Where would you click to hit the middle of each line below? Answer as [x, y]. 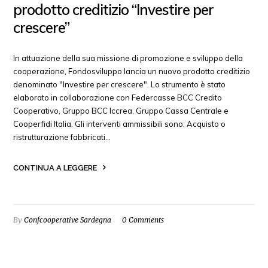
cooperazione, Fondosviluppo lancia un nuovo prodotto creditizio [132, 71]
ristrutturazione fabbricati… [62, 137]
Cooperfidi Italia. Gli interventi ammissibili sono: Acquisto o [120, 124]
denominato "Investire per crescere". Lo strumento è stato [120, 84]
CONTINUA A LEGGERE [55, 167]
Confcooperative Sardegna [68, 220]
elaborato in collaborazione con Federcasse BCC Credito [118, 97]
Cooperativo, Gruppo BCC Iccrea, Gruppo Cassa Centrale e [121, 110]
